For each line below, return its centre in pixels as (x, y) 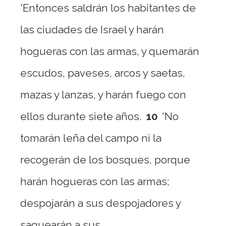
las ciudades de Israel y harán (92, 30)
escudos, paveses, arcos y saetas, (103, 73)
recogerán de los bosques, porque (105, 160)
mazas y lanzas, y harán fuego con (103, 95)
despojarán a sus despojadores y (100, 203)
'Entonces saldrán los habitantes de (108, 8)
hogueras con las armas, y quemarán (110, 51)
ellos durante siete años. (81, 116)
